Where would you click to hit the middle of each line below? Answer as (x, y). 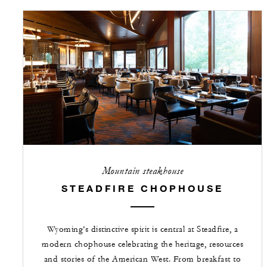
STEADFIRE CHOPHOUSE (142, 188)
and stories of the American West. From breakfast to (142, 259)
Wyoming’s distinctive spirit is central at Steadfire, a (142, 229)
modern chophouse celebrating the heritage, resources (142, 244)
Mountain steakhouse (142, 170)
